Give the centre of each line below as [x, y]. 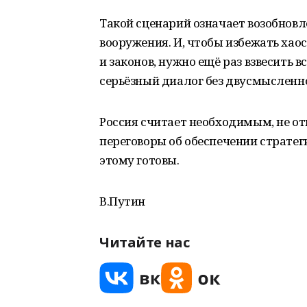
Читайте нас [145, 242]
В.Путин [123, 201]
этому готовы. [139, 160]
